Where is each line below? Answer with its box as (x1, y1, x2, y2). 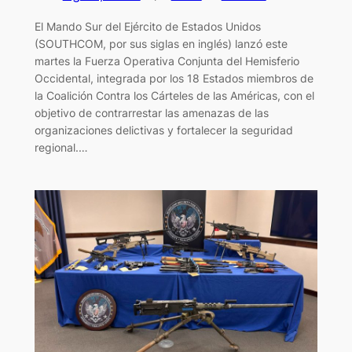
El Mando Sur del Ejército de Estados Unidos (34, 19, 261, 33)
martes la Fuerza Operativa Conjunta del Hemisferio (34, 53, 299, 68)
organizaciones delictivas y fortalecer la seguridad (34, 123, 293, 137)
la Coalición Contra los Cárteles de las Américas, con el (34, 88, 314, 102)
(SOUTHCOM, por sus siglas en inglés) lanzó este (34, 36, 288, 50)
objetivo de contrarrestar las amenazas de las (34, 105, 269, 119)
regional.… (34, 140, 88, 154)
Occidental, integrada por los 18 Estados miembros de (34, 71, 313, 85)
